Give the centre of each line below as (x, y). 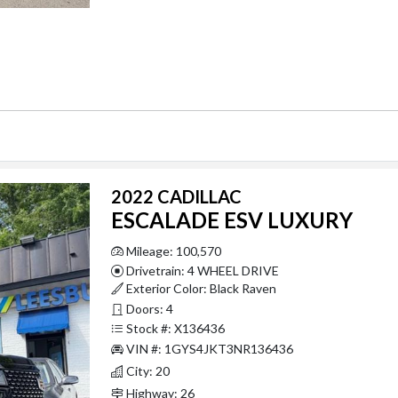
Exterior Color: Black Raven (199, 288)
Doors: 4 (148, 308)
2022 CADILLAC (176, 196)
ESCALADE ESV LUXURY (231, 219)
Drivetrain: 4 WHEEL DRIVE (201, 270)
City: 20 (146, 370)
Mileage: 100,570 (172, 251)
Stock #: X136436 (174, 328)
